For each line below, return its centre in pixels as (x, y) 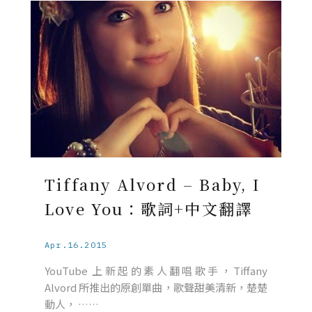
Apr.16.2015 (76, 245)
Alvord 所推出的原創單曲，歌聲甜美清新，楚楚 (156, 287)
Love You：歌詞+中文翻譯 (149, 209)
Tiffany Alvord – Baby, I (153, 184)
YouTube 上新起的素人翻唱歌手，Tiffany (156, 271)
